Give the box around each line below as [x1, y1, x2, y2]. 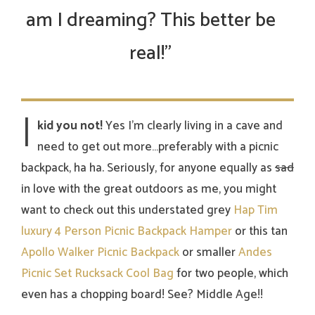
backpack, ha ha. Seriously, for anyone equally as [21, 158, 275, 179]
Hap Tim [233, 200, 278, 221]
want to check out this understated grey [21, 200, 233, 221]
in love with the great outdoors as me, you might [21, 179, 276, 200]
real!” [129, 37, 172, 70]
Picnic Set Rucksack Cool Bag [21, 264, 174, 284]
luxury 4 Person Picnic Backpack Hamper [21, 221, 232, 242]
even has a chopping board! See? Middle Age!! [21, 285, 263, 305]
